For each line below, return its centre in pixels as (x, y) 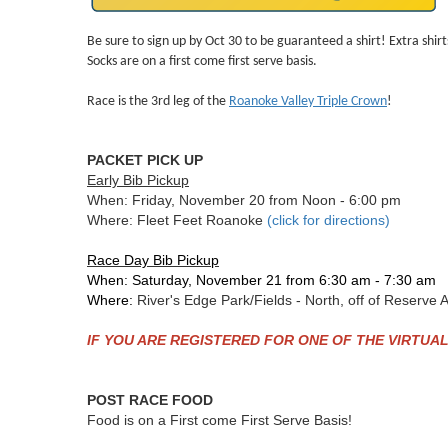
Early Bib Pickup (138, 180)
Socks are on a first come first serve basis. (202, 61)
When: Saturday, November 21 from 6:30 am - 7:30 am (261, 280)
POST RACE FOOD (150, 400)
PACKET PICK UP (145, 160)
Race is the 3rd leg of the (158, 101)
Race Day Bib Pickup (153, 260)
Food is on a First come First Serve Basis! (219, 420)
